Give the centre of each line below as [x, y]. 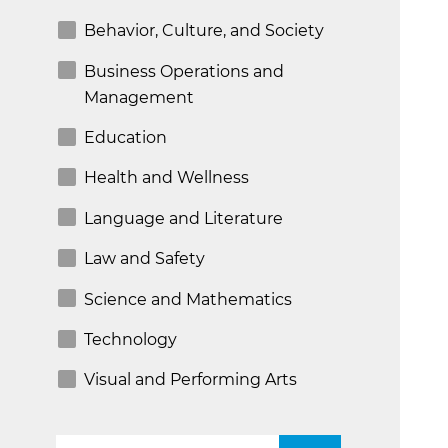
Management [139, 97]
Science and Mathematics [188, 299]
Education [125, 137]
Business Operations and [184, 71]
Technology [130, 339]
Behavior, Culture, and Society [204, 31]
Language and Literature [183, 218]
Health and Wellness [166, 178]
